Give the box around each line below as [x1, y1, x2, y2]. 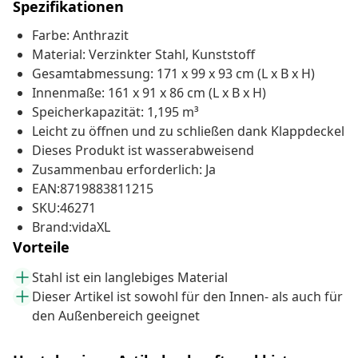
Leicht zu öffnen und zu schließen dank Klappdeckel [32, 122, 344, 141]
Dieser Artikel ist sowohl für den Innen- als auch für [32, 288, 343, 306]
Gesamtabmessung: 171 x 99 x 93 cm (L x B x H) [32, 65, 315, 83]
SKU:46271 [32, 199, 96, 217]
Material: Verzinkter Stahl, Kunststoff [32, 46, 255, 64]
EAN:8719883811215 [32, 180, 153, 198]
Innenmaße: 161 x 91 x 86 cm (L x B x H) [32, 84, 266, 102]
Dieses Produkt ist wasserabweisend [32, 141, 254, 160]
